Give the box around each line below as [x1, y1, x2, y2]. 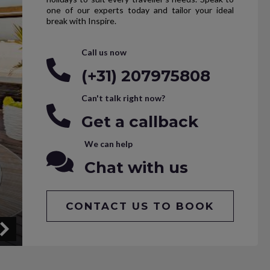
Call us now [81, 46, 127, 57]
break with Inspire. [46, 15, 116, 26]
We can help [84, 138, 133, 149]
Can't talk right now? [81, 92, 165, 103]
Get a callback [81, 111, 198, 131]
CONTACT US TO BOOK [66, 199, 215, 212]
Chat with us [84, 157, 188, 177]
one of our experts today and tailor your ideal [46, 4, 234, 15]
